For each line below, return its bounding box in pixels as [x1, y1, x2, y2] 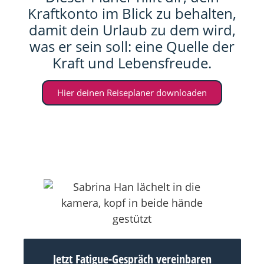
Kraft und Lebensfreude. [52, 53, 212, 72]
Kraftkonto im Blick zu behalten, [28, 4, 236, 23]
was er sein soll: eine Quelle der [29, 37, 235, 56]
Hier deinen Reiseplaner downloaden [57, 87, 207, 98]
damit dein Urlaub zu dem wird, [28, 20, 236, 39]
